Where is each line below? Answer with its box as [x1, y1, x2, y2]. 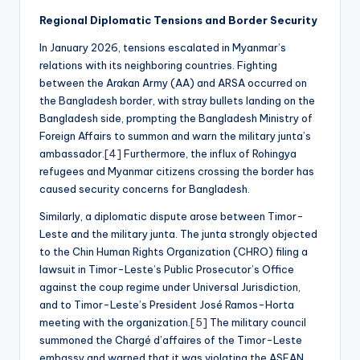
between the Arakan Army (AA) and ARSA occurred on [39, 76, 307, 89]
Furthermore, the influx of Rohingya [121, 146, 297, 160]
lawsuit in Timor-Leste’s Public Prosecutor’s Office [39, 262, 294, 276]
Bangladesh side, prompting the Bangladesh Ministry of [39, 111, 313, 125]
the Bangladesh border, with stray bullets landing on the [39, 93, 315, 107]
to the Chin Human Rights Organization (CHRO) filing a [39, 244, 308, 258]
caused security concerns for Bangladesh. [39, 182, 250, 195]
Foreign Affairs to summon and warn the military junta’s [39, 129, 311, 142]
